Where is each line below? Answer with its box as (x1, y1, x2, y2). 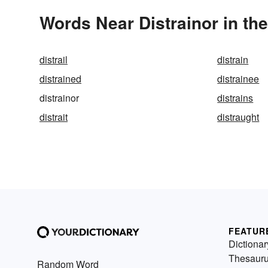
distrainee (217, 72, 260, 86)
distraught (217, 110, 260, 124)
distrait (39, 110, 68, 124)
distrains (217, 91, 254, 105)
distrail (39, 53, 68, 67)
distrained (39, 72, 81, 86)
